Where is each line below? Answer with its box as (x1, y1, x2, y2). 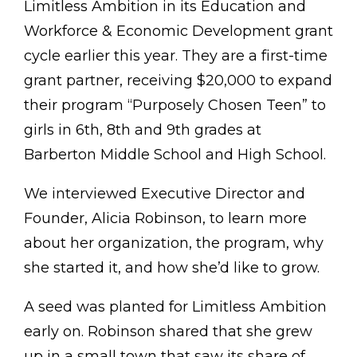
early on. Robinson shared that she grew (24, 322, 312, 340)
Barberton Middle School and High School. (24, 145, 326, 163)
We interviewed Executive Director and (24, 184, 305, 202)
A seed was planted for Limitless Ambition (24, 297, 327, 316)
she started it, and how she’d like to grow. (24, 258, 320, 277)
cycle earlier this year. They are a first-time (24, 46, 328, 65)
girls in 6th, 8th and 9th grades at (24, 120, 261, 139)
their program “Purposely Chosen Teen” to (24, 96, 326, 114)
